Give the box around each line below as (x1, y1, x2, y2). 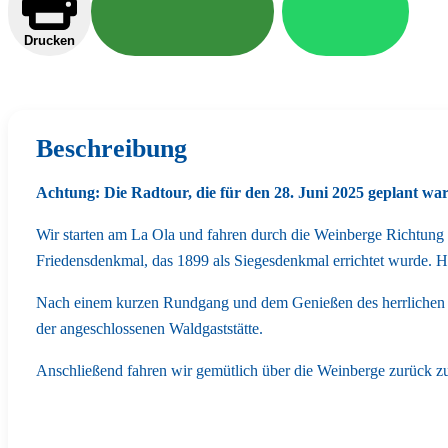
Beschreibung (36, 133, 187, 163)
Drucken (24, 32, 75, 48)
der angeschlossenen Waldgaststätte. (36, 319, 263, 337)
